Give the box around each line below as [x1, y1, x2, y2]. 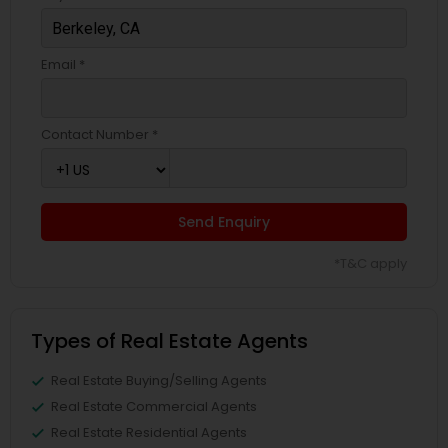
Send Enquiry [178, 212, 270, 232]
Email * [41, 55, 85, 74]
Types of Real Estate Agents [31, 327, 308, 355]
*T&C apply [334, 254, 407, 273]
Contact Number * [41, 125, 158, 144]
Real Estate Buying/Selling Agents [51, 371, 267, 390]
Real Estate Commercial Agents [51, 397, 257, 416]
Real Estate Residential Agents [51, 423, 247, 442]
